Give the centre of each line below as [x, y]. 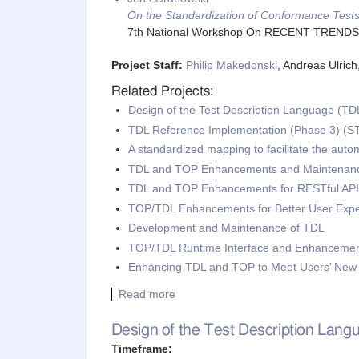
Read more [147, 294]
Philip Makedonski [231, 65]
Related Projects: [162, 91]
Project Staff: [148, 65]
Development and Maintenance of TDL [226, 228]
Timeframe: [143, 348]
